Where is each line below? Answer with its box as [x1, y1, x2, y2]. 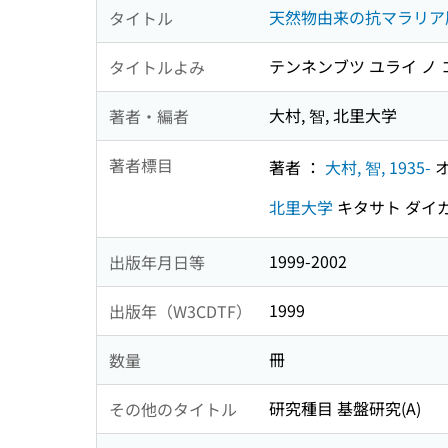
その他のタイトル [109, 396, 237, 421]
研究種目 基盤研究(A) [269, 396, 421, 421]
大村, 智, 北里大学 [269, 103, 397, 128]
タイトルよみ [109, 54, 205, 79]
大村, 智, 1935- [325, 154, 431, 179]
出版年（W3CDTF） [109, 298, 252, 323]
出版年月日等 [109, 249, 205, 274]
